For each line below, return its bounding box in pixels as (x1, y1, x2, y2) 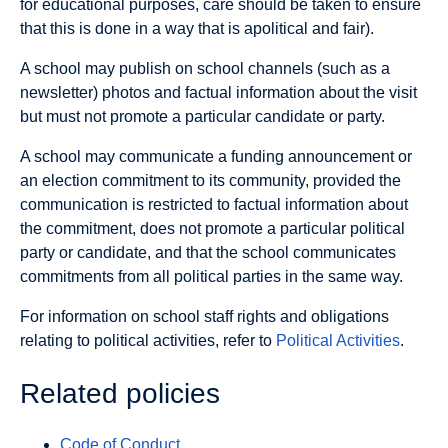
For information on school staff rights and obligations (20, 307, 389, 325)
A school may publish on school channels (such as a (20, 59, 390, 77)
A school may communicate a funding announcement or (20, 147, 412, 165)
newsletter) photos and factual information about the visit (20, 83, 417, 101)
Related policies (20, 378, 220, 410)
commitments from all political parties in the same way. (20, 267, 403, 285)
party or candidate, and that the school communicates (20, 243, 396, 261)
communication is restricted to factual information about (20, 195, 408, 213)
